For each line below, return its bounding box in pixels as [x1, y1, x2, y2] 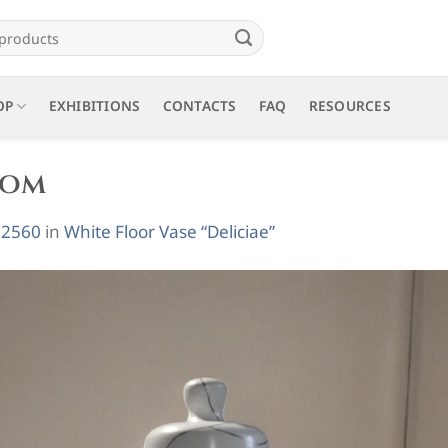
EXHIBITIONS [48, 96, 141, 115]
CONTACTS [162, 96, 237, 115]
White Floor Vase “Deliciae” [64, 219, 275, 243]
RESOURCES [308, 96, 392, 115]
